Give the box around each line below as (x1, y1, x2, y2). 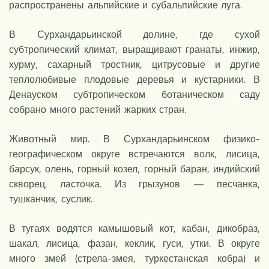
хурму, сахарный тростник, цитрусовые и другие (9, 56, 260, 71)
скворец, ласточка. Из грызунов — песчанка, (9, 176, 260, 191)
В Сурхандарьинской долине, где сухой (9, 26, 260, 41)
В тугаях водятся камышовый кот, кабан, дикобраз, (9, 220, 260, 235)
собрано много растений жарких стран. (9, 101, 187, 116)
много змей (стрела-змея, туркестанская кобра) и (9, 250, 260, 265)
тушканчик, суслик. (9, 191, 92, 206)
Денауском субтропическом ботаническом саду (9, 86, 260, 101)
